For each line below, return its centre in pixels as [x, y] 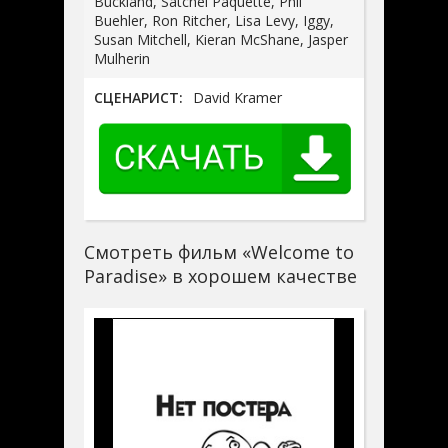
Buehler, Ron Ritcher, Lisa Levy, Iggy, [214, 20]
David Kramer [237, 97]
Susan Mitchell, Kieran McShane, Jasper [221, 39]
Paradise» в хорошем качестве [220, 275]
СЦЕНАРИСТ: [138, 97]
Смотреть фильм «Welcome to [219, 251]
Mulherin [122, 58]
